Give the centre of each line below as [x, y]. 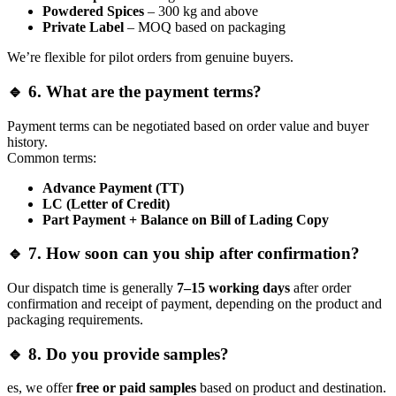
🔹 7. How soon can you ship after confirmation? [183, 254]
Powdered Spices [93, 11]
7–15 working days [233, 288]
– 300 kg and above [201, 11]
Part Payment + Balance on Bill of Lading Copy [186, 219]
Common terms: [52, 157]
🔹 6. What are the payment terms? [134, 91]
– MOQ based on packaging [205, 27]
